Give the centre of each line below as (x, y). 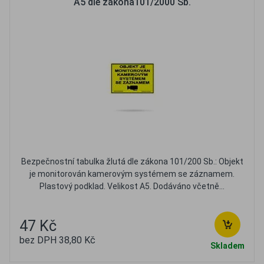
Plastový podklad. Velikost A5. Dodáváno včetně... (132, 186)
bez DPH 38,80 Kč (57, 240)
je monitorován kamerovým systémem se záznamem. (132, 174)
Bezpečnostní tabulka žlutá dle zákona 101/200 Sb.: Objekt (132, 161)
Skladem (227, 246)
